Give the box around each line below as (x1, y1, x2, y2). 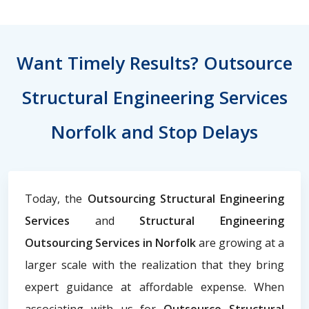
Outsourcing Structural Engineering (87, 190, 284, 206)
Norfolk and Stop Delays (51, 119, 258, 144)
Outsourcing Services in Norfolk (25, 235, 199, 250)
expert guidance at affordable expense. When (25, 279, 284, 295)
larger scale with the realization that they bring (25, 257, 284, 272)
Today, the (25, 190, 88, 206)
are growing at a (199, 235, 284, 250)
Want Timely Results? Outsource (17, 50, 292, 75)
